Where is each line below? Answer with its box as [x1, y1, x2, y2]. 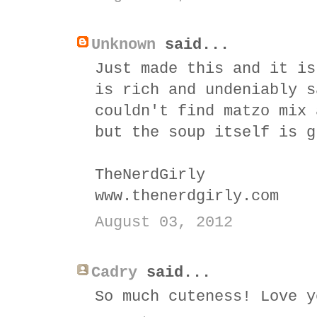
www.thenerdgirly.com [95, 187, 279, 205]
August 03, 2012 [95, 213, 233, 231]
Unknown [91, 35, 156, 54]
